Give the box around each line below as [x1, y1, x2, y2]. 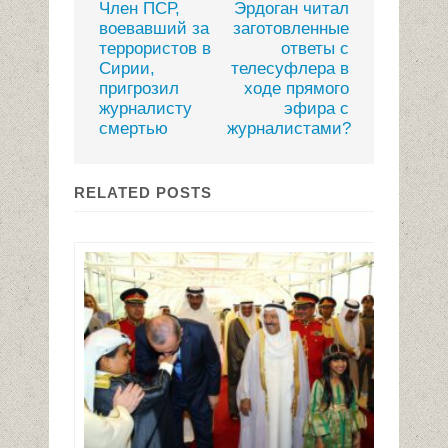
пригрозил [99, 79, 179, 99]
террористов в [99, 39, 211, 59]
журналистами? [226, 119, 351, 139]
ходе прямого [244, 79, 349, 99]
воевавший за [99, 19, 209, 39]
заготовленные [233, 19, 349, 39]
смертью [99, 119, 168, 139]
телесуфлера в [231, 59, 349, 79]
